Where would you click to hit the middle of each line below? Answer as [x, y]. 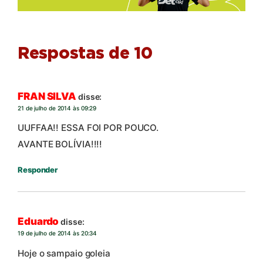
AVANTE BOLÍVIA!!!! [60, 144]
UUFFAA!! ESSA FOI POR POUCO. [88, 127]
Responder [38, 169]
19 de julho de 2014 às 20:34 [58, 233]
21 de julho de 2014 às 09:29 [57, 108]
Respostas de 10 [85, 54]
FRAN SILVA [47, 96]
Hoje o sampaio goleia [64, 253]
